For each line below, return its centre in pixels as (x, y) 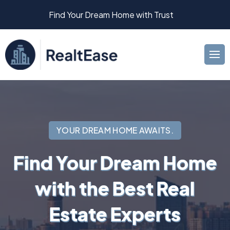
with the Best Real (115, 188)
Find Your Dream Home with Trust (111, 15)
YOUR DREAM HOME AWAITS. (115, 130)
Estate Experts (115, 214)
